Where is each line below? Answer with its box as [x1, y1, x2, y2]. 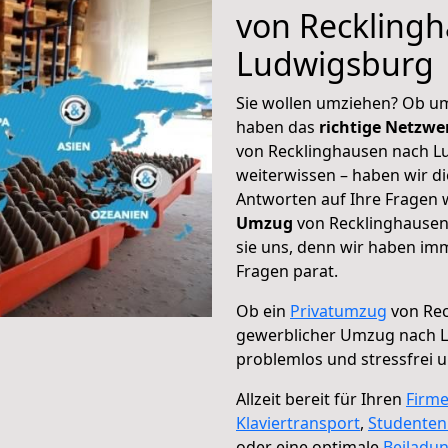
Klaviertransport [236, 412, 360, 434]
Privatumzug [290, 300, 387, 322]
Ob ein [236, 300, 290, 322]
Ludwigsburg [236, 42, 434, 85]
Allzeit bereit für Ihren [236, 388, 406, 410]
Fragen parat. [236, 260, 338, 282]
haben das [236, 116, 319, 138]
